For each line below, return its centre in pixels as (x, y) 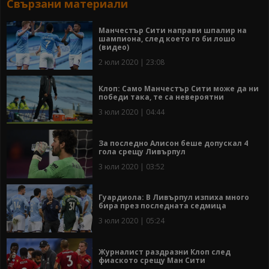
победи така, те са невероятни (161, 97)
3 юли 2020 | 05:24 (131, 221)
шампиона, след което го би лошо (167, 38)
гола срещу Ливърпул (142, 151)
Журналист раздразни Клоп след (165, 252)
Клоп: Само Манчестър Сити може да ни (179, 89)
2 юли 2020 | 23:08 (131, 62)
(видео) (114, 47)
